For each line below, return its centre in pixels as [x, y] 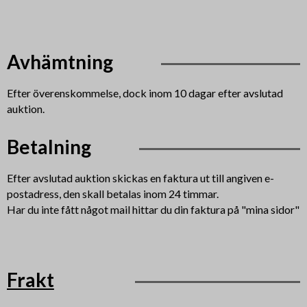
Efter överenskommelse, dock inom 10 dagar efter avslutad [145, 93]
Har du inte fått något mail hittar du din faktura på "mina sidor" [153, 209]
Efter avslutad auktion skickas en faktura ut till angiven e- [140, 177]
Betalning [49, 146]
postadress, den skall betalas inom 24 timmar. [112, 193]
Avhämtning [60, 61]
